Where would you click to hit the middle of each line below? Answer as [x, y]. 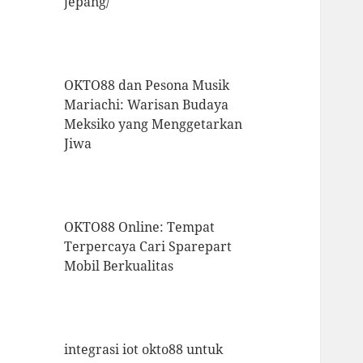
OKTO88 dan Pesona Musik [147, 85]
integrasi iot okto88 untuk [144, 350]
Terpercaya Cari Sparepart [148, 247]
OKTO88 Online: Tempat [140, 227]
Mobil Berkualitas [119, 266]
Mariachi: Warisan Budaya [147, 105]
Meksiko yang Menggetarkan [154, 124]
